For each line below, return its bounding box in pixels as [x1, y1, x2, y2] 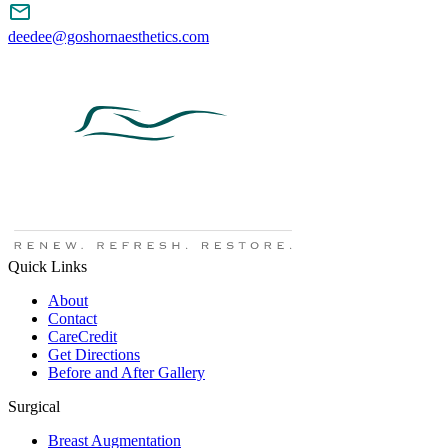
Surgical [8, 398, 60, 416]
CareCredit [48, 328, 117, 346]
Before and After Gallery [48, 364, 205, 382]
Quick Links [8, 258, 87, 276]
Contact [48, 310, 97, 328]
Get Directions [48, 346, 140, 364]
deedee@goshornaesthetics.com [8, 28, 209, 46]
